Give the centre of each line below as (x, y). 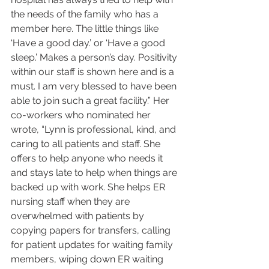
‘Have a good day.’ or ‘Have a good (89, 43)
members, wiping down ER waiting (88, 259)
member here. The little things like (86, 29)
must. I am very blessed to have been (95, 86)
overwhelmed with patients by (79, 216)
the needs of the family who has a (86, 14)
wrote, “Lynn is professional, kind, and (95, 130)
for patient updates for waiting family (93, 245)
